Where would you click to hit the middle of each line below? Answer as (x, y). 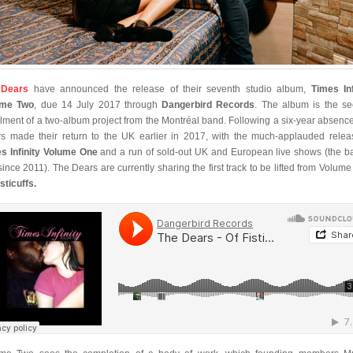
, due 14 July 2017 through (98, 105)
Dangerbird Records (208, 105)
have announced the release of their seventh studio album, (170, 89)
